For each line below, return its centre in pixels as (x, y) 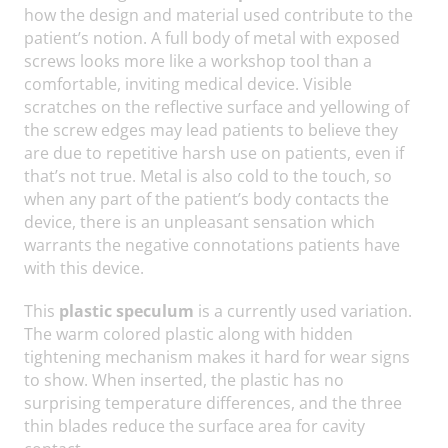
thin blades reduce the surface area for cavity (194, 425)
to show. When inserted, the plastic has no (184, 379)
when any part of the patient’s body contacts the (206, 198)
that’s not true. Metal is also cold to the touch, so (208, 175)
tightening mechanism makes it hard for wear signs (217, 356)
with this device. (84, 267)
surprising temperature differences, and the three (213, 402)
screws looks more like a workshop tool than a (198, 60)
